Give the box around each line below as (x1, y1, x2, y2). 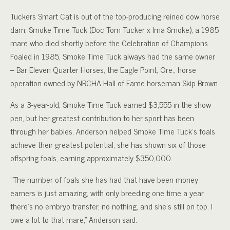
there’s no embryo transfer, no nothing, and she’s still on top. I (10, 199, 213, 213)
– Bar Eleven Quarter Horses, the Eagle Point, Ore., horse (10, 63, 196, 76)
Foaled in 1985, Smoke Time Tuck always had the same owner (10, 49, 215, 63)
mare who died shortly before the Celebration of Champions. (10, 36, 209, 49)
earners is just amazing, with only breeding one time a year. (10, 186, 205, 199)
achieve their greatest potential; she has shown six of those (10, 138, 206, 151)
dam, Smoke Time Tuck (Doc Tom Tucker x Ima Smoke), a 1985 (10, 23, 219, 36)
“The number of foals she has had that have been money (10, 172, 198, 186)
